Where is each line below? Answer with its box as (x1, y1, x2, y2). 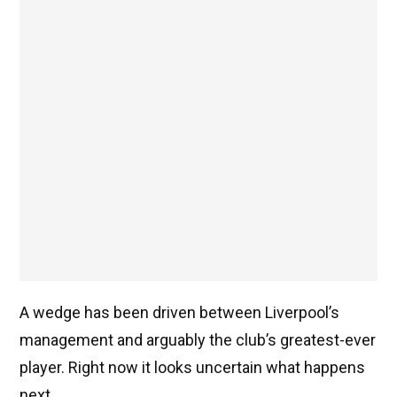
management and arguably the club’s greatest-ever (19, 331, 376, 350)
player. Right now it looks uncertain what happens (19, 358, 365, 378)
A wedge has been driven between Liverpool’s (19, 303, 339, 323)
